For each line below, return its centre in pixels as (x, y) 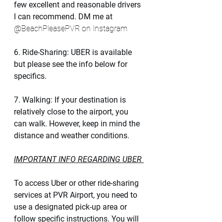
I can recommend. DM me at (64, 17)
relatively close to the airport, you (72, 112)
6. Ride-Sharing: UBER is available (74, 52)
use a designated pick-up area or (71, 207)
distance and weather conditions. (72, 136)
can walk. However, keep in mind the (78, 124)
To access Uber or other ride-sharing (77, 183)
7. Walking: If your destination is (71, 100)
